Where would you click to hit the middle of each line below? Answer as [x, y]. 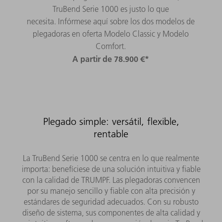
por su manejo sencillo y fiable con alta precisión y [111, 191]
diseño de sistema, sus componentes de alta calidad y [111, 212]
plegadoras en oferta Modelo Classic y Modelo [111, 33]
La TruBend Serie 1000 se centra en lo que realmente [111, 158]
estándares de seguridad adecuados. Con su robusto [111, 201]
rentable [111, 134]
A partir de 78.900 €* [111, 58]
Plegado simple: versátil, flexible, [111, 121]
